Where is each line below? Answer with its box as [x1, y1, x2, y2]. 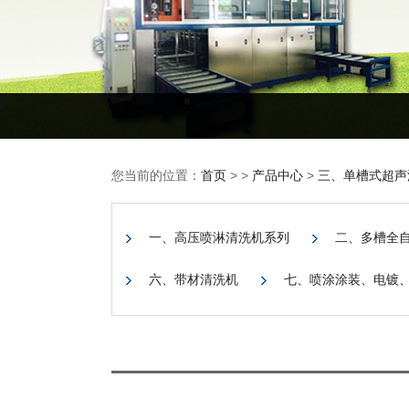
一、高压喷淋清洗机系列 [149, 231, 289, 245]
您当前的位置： [111, 168, 201, 183]
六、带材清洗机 [149, 273, 238, 287]
